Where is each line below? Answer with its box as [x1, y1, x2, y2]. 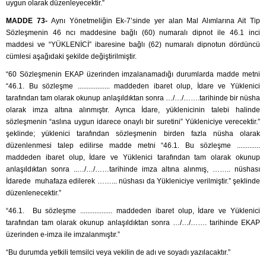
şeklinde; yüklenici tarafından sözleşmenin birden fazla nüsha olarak [6, 129, 260, 138]
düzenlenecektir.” [6, 189, 61, 198]
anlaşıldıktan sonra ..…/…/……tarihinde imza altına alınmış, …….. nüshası [6, 165, 260, 174]
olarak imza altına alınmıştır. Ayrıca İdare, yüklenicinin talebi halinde [6, 106, 260, 115]
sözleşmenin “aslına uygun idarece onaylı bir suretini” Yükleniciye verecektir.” [6, 118, 260, 126]
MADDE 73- [6, 17, 52, 26]
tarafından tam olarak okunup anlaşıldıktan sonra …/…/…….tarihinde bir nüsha [6, 94, 260, 103]
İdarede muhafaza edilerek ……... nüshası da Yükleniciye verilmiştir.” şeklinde [6, 177, 260, 186]
